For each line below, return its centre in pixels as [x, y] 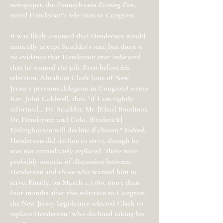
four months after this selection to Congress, [78, 193]
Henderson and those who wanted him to [73, 172]
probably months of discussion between [70, 161]
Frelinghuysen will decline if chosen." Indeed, [78, 130]
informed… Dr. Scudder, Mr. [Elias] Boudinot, [79, 109]
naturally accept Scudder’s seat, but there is [76, 46]
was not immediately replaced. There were [74, 151]
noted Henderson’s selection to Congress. [72, 15]
